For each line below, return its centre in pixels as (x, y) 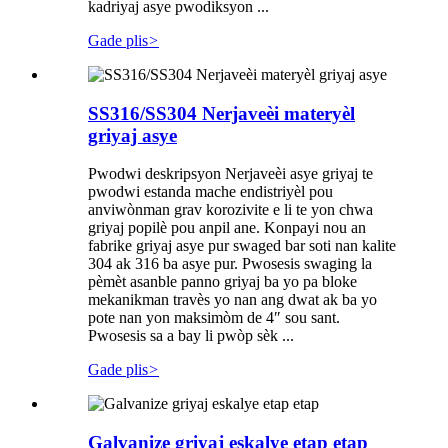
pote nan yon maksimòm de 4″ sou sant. (214, 318)
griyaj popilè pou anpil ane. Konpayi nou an (227, 228)
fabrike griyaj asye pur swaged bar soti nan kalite (242, 246)
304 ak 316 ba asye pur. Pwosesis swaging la (230, 264)
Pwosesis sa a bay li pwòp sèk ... (191, 336)
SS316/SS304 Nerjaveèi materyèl (221, 113)
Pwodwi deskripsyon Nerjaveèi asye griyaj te (230, 174)
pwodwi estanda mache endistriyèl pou (210, 192)
